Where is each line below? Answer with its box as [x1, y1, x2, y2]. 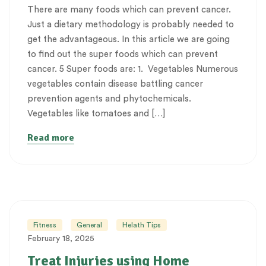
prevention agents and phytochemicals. [27, 94, 191, 103]
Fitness [33, 221, 56, 229]
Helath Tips [122, 221, 161, 229]
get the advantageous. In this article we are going [27, 34, 230, 44]
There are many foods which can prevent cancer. [27, 5, 231, 14]
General [77, 221, 102, 229]
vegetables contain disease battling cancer [27, 79, 203, 88]
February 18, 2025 [27, 234, 94, 243]
